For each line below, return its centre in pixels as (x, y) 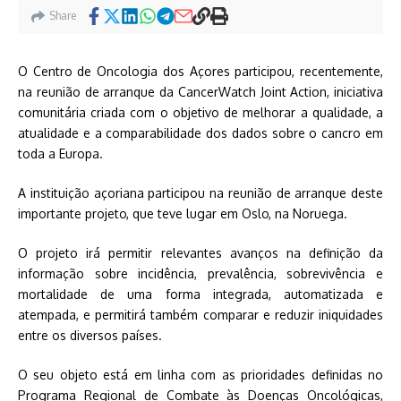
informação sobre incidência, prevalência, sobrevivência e (200, 273)
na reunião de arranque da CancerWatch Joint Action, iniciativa (200, 92)
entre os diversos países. (90, 335)
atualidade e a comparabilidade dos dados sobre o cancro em (200, 133)
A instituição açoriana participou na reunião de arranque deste (200, 193)
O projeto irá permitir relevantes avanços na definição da (200, 253)
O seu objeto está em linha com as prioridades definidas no (200, 375)
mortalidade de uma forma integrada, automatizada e (200, 294)
